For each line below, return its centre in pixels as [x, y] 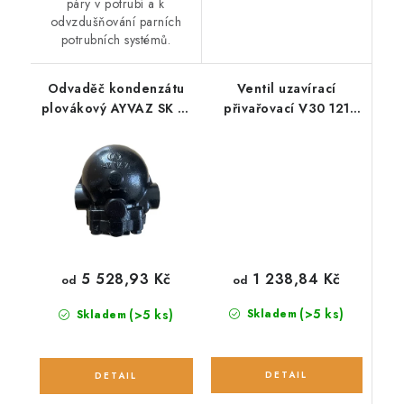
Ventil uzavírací [286, 89]
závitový [116, 129]
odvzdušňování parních [115, 22]
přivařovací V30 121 [287, 109]
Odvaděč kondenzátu [116, 89]
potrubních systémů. [115, 40]
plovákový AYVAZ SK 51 [116, 109]
